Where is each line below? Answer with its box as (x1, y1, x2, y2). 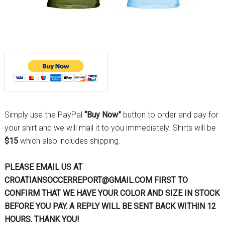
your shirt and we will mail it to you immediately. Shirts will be (4, 123, 216, 133)
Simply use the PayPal (4, 110, 84, 120)
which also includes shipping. (18, 136, 121, 146)
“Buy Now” (84, 110, 121, 120)
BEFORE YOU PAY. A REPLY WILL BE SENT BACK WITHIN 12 (4, 201, 216, 211)
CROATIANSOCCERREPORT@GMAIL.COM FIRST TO (4, 175, 188, 185)
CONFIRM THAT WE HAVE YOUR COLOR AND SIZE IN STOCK (4, 188, 219, 198)
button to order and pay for (121, 110, 218, 120)
